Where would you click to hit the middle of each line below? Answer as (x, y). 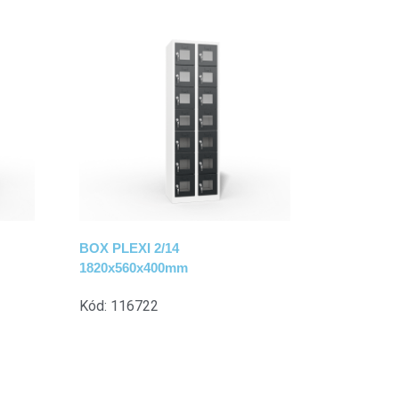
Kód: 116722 (118, 306)
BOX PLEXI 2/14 (129, 248)
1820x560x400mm (133, 268)
